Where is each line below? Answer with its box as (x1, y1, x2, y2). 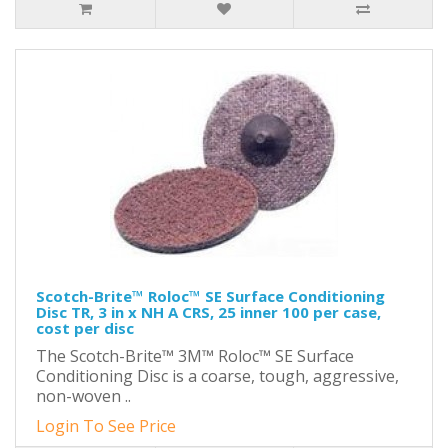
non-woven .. (36, 385, 131, 407)
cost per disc (36, 318, 134, 338)
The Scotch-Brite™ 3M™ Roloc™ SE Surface (36, 345, 354, 367)
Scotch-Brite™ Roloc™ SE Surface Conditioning (36, 286, 385, 306)
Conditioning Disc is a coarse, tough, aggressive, (36, 365, 399, 387)
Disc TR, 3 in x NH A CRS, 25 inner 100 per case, (36, 302, 381, 322)
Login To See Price (36, 415, 176, 437)
